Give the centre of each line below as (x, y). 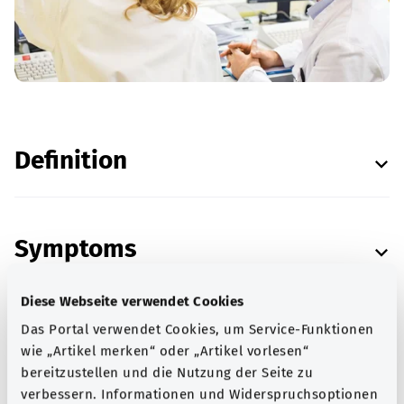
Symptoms (76, 248)
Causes (55, 337)
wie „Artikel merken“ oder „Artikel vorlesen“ (165, 351)
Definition (71, 160)
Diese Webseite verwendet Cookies (132, 301)
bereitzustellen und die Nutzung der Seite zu (167, 373)
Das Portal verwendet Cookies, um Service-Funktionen (197, 330)
